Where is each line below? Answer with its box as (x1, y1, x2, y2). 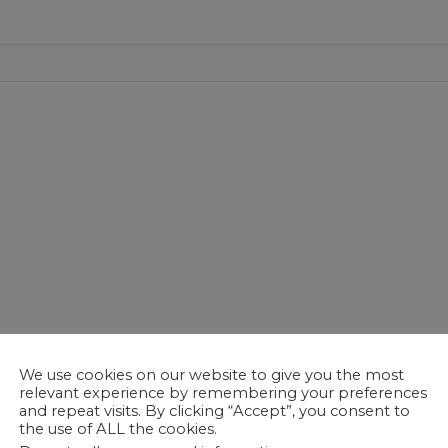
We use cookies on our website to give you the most (19, 365, 404, 384)
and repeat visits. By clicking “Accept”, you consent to (19, 401, 410, 420)
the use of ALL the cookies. (19, 419, 217, 438)
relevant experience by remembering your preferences (19, 383, 427, 402)
